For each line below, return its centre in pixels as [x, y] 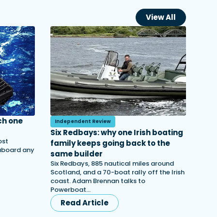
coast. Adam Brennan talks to [98, 181]
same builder [77, 154]
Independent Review [83, 121]
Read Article [85, 203]
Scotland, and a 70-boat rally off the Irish [117, 172]
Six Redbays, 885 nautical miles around [112, 163]
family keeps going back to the [110, 143]
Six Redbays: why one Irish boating [117, 132]
